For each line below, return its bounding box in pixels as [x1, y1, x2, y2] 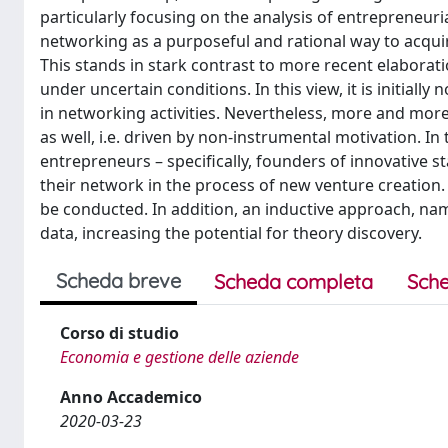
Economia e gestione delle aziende [60, 346, 299, 368]
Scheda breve [56, 268, 181, 293]
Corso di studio [60, 322, 179, 344]
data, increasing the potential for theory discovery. [40, 222, 422, 244]
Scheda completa [214, 269, 373, 294]
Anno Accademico [60, 386, 202, 408]
